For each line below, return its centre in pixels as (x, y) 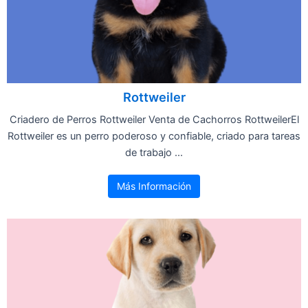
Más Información (154, 186)
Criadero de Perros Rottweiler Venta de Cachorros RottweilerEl (154, 119)
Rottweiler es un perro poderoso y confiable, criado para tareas (154, 136)
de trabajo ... (154, 152)
